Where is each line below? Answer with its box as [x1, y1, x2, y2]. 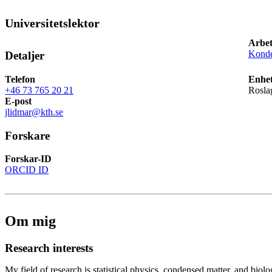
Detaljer [5, 49, 44, 63]
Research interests [5, 242, 93, 255]
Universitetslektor [5, 16, 100, 30]
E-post [5, 95, 32, 106]
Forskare [5, 129, 50, 142]
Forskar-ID [5, 154, 52, 165]
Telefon [5, 73, 35, 84]
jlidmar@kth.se [5, 106, 63, 117]
